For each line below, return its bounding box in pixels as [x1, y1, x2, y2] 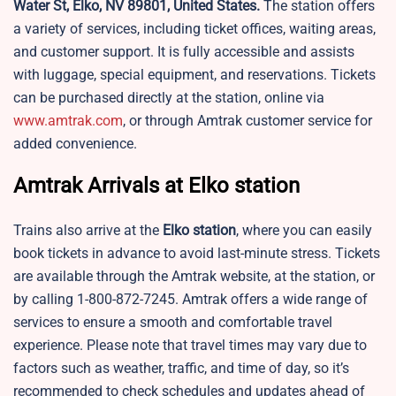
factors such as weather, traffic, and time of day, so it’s [13, 360, 349, 377]
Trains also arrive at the [13, 222, 163, 240]
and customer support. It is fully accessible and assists [13, 43, 354, 61]
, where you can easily [236, 222, 372, 240]
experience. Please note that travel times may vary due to [13, 337, 367, 354]
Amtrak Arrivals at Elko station [13, 173, 300, 199]
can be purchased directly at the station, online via [13, 89, 324, 107]
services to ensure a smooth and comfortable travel [13, 314, 332, 331]
